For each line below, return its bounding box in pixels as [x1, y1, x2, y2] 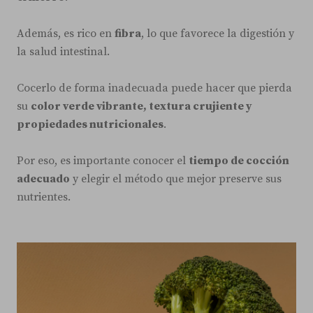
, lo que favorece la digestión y [141, 27, 294, 41]
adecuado [17, 172, 70, 187]
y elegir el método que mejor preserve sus [70, 172, 282, 187]
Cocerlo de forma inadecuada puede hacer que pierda [17, 81, 292, 96]
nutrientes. [17, 190, 71, 205]
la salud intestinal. [17, 45, 110, 59]
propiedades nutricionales [17, 117, 163, 132]
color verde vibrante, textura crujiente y [31, 99, 252, 114]
